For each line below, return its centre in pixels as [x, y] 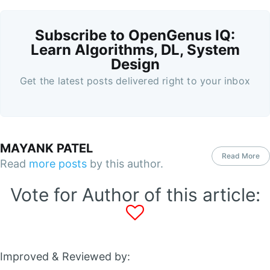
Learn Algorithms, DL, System [135, 49]
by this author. [125, 163]
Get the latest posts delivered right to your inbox [135, 80]
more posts [58, 163]
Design [135, 64]
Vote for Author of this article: [135, 195]
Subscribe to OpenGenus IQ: [135, 35]
